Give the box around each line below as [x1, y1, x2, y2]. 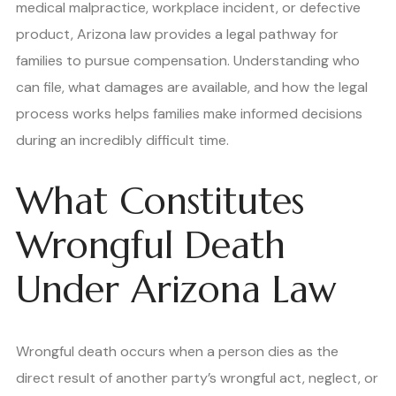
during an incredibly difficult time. [16, 130, 229, 149]
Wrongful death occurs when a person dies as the [16, 341, 339, 361]
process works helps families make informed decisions [16, 103, 362, 123]
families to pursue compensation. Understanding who [16, 50, 360, 70]
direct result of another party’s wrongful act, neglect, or [16, 368, 378, 387]
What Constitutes [16, 178, 304, 225]
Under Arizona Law [16, 266, 336, 314]
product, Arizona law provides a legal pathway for [16, 24, 339, 43]
